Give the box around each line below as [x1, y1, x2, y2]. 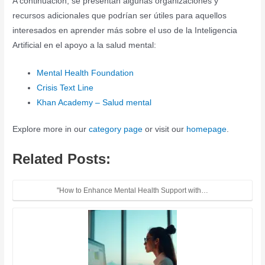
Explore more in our [12, 125, 89, 134]
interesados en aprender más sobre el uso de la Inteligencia [12, 25, 238, 35]
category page [89, 125, 143, 134]
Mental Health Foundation [37, 68, 134, 77]
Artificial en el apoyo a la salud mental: [12, 40, 157, 50]
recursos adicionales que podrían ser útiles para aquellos [12, 11, 227, 20]
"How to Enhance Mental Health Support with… [57, 186, 208, 195]
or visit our [143, 125, 187, 134]
